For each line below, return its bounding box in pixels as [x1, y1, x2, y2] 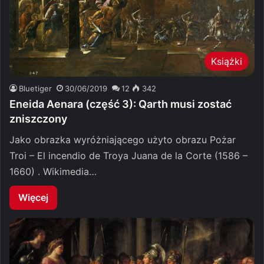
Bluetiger [19, 83, 52, 93]
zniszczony [9, 112, 67, 125]
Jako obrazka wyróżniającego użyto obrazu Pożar [9, 133, 236, 146]
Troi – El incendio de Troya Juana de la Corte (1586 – [9, 149, 247, 161]
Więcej [18, 191, 48, 203]
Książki [211, 55, 242, 67]
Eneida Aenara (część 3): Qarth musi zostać [9, 97, 232, 110]
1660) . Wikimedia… [9, 165, 97, 177]
